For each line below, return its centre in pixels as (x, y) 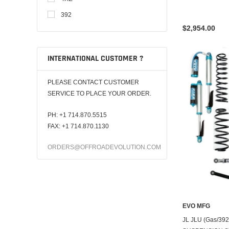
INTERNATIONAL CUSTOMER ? (95, 59)
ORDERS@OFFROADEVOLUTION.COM (104, 147)
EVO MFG (196, 206)
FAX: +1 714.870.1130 (78, 126)
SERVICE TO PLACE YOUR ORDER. (99, 94)
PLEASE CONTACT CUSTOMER (93, 82)
